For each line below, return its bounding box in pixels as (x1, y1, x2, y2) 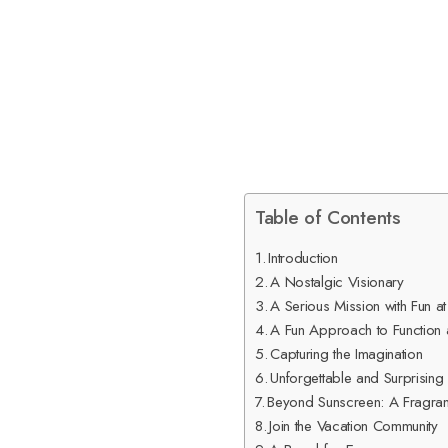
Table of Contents (255, 203, 401, 231)
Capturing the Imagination (270, 343, 423, 365)
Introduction (268, 247, 338, 269)
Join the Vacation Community (269, 415, 438, 437)
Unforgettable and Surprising (270, 367, 444, 389)
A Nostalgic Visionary (270, 271, 404, 293)
